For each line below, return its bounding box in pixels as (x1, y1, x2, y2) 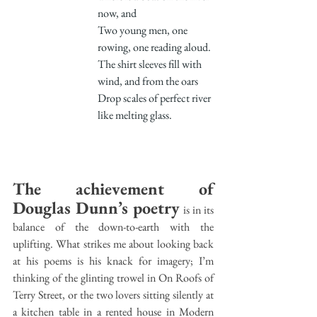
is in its (180, 202, 214, 217)
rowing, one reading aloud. (98, 39, 211, 54)
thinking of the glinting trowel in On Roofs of (13, 270, 214, 285)
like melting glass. (98, 107, 172, 122)
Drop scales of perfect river (98, 90, 213, 105)
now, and (98, 5, 137, 21)
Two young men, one (98, 22, 190, 38)
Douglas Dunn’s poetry (13, 196, 180, 219)
